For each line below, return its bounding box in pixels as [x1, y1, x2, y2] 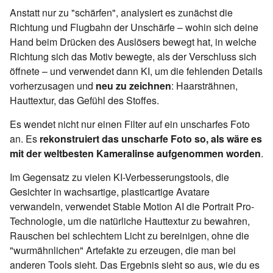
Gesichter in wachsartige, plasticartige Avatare [10, 184, 210, 199]
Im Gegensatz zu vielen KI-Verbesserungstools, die [10, 169, 229, 184]
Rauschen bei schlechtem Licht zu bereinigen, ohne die [10, 228, 249, 243]
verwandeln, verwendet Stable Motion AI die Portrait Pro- [10, 199, 254, 213]
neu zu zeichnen [96, 78, 171, 93]
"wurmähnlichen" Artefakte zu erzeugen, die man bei [10, 243, 236, 257]
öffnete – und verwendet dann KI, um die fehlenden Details [10, 63, 263, 78]
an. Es [10, 131, 40, 146]
